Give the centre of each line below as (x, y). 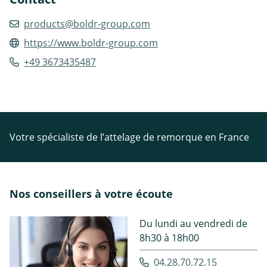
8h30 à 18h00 (169, 237)
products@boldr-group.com (87, 24)
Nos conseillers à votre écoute (91, 193)
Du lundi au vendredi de (193, 223)
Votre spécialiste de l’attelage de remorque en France (129, 137)
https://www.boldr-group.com (91, 43)
